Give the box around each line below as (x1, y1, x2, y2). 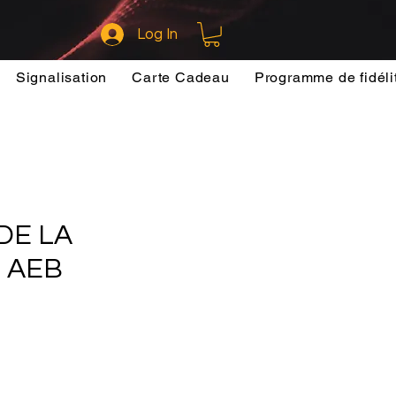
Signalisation (15, 68, 108, 86)
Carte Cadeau (132, 68, 230, 86)
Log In (137, 26, 179, 42)
